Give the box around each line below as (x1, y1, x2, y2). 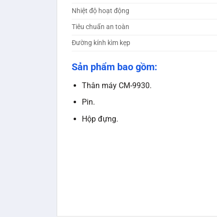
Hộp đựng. (81, 114, 118, 124)
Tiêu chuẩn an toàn (72, 22, 129, 31)
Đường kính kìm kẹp (72, 38, 130, 47)
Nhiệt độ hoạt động (72, 6, 129, 15)
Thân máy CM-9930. (81, 80, 152, 90)
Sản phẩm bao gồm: (72, 61, 157, 73)
